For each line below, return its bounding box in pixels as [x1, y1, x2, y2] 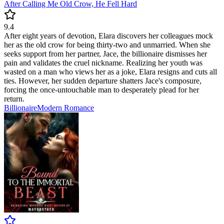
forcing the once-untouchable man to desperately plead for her [4, 85, 199, 94]
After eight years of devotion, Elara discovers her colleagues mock [4, 31, 213, 40]
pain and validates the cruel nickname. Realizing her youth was [4, 58, 202, 67]
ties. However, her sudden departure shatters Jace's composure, [4, 76, 201, 85]
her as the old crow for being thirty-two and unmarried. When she [4, 40, 210, 49]
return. [4, 94, 24, 103]
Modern [37, 103, 64, 112]
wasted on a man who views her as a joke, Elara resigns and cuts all [4, 67, 217, 76]
